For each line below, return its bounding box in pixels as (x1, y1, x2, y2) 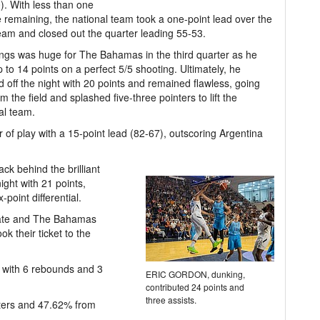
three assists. (146, 294, 196, 306)
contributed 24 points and (146, 281, 244, 293)
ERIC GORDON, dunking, (146, 268, 245, 280)
